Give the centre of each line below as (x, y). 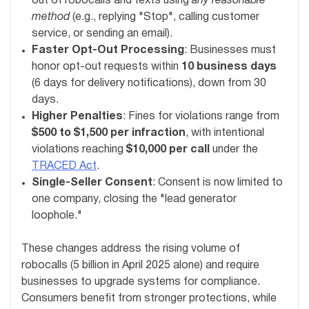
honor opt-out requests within (107, 67)
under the (234, 149)
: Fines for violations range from (201, 116)
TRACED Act (64, 166)
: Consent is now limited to (218, 182)
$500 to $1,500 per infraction (109, 133)
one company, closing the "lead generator (134, 199)
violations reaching (79, 149)
